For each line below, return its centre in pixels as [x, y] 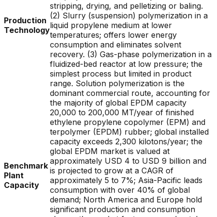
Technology [27, 30]
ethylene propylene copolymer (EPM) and [128, 122]
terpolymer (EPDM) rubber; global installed [129, 132]
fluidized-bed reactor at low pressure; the [126, 64]
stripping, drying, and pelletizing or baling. [126, 6]
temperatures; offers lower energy [113, 35]
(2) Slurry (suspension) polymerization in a [129, 15]
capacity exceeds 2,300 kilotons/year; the [126, 141]
